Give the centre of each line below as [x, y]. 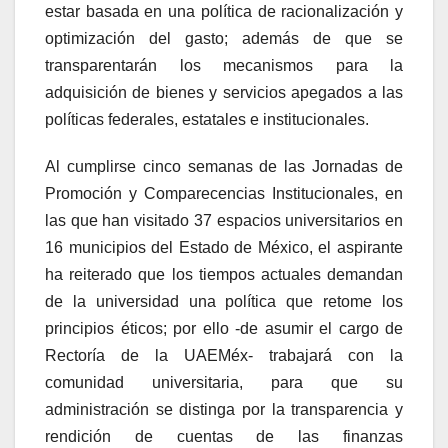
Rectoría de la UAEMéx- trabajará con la [224, 355]
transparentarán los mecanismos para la [224, 65]
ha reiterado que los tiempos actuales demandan [224, 274]
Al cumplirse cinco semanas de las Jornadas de [224, 166]
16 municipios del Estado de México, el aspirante [224, 247]
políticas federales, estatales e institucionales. [207, 119]
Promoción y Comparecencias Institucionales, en [224, 193]
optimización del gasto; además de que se [224, 38]
